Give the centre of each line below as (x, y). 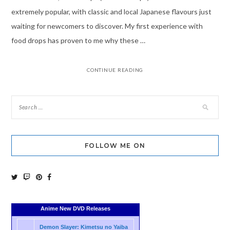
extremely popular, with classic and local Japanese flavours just (111, 11)
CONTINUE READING (115, 70)
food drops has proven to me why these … (78, 40)
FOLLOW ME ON (115, 145)
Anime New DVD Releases (75, 209)
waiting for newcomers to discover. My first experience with (107, 26)
